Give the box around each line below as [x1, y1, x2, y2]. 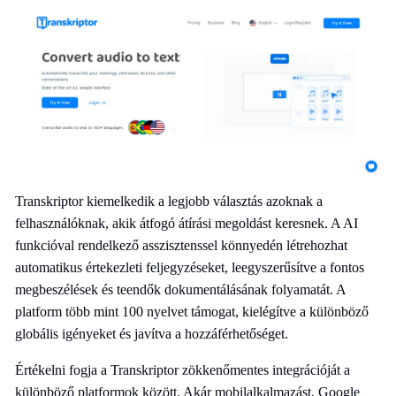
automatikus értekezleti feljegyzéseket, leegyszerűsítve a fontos [15, 259, 364, 275]
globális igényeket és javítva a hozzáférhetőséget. [15, 325, 288, 341]
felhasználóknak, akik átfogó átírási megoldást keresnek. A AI [15, 215, 358, 231]
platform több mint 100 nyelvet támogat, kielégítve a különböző [15, 303, 369, 319]
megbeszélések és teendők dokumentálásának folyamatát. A [15, 281, 346, 297]
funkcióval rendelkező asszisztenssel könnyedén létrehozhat [15, 237, 347, 253]
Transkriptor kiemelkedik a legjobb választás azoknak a [15, 193, 323, 209]
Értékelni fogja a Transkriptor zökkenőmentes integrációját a [15, 362, 350, 377]
